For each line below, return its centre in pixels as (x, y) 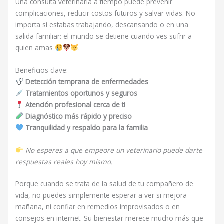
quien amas (35, 47)
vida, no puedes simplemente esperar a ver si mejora (101, 195)
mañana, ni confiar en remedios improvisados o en (98, 207)
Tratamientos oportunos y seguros (81, 93)
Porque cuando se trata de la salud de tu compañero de (105, 184)
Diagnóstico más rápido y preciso (78, 116)
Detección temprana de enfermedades (87, 81)
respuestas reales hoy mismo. (64, 161)
